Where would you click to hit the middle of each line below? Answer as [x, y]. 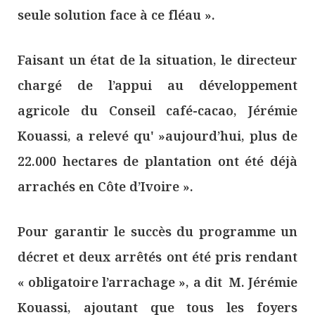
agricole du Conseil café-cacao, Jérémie [157, 111]
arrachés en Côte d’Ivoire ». [105, 187]
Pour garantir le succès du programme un [157, 231]
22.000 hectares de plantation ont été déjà [157, 161]
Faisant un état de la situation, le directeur [157, 60]
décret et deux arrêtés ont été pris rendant [157, 256]
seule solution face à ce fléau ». [116, 15]
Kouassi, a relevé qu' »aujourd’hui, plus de [157, 136]
